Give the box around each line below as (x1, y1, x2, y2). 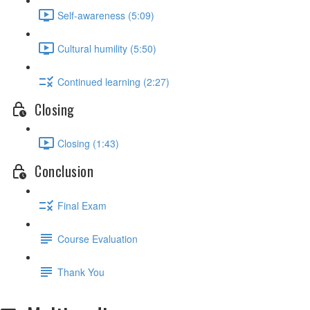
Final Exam (57, 198, 107, 212)
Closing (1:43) (57, 136, 119, 150)
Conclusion (35, 161, 93, 182)
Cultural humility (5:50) (57, 41, 156, 55)
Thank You (57, 264, 104, 279)
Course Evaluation (57, 231, 138, 246)
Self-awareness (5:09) (57, 8, 154, 22)
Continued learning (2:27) (57, 74, 170, 89)
